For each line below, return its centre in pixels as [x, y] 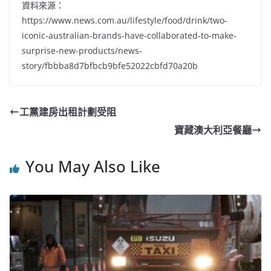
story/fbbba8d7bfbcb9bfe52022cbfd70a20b [110, 65]
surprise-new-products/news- [82, 50]
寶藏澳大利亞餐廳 [213, 130]
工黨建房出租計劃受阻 [68, 112]
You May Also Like [93, 166]
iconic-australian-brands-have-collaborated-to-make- [129, 35]
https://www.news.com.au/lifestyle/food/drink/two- [125, 20]
